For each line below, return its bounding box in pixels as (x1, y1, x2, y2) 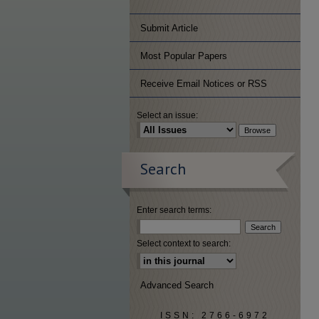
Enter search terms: (137, 205, 211, 215)
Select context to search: (137, 239, 231, 249)
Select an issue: (137, 110, 198, 120)
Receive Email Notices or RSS (140, 78, 267, 89)
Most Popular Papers (140, 51, 227, 61)
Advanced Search (140, 280, 214, 291)
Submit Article (140, 23, 198, 33)
